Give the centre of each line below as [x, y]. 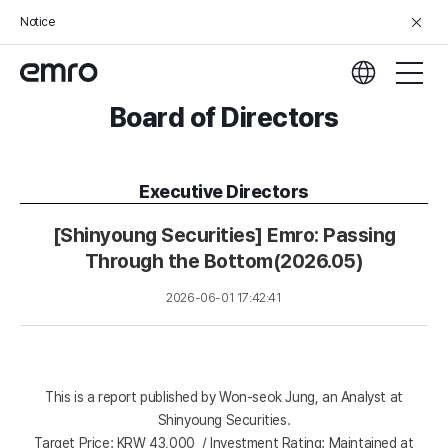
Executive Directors [224, 191]
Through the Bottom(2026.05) [224, 261]
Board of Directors [224, 117]
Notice [37, 22]
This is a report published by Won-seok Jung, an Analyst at [224, 396]
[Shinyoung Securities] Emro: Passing [224, 235]
